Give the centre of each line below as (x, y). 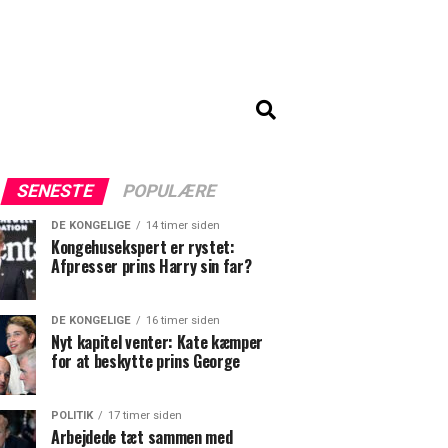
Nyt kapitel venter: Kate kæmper (157, 342)
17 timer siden (145, 415)
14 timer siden (183, 225)
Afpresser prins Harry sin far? (151, 266)
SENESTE (54, 191)
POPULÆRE (169, 191)
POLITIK (72, 415)
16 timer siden (183, 320)
